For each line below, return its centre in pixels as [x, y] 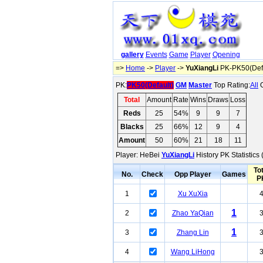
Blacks [132, 127]
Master [200, 85]
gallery [132, 55]
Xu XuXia [193, 194]
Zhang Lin [193, 232]
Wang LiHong [193, 252]
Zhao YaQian [193, 213]
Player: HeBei [139, 155]
